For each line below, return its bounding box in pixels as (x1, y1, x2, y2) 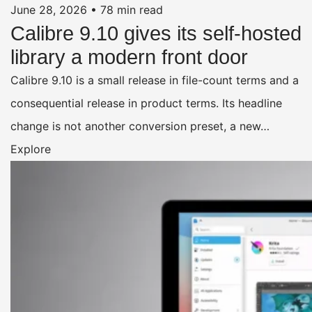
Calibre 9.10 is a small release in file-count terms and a (10, 73, 299, 88)
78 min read (100, 3, 163, 17)
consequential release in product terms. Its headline (10, 96, 282, 111)
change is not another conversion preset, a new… (10, 119, 270, 134)
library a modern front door (10, 46, 248, 69)
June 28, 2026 (10, 3, 87, 17)
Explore (10, 142, 51, 157)
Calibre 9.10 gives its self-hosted (10, 22, 302, 45)
